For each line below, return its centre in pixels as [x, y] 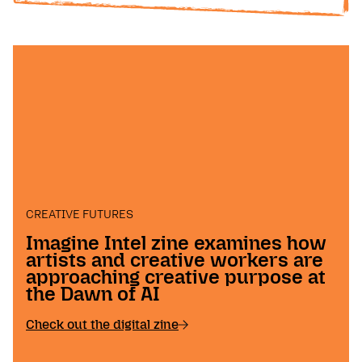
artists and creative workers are [175, 260]
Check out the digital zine [102, 325]
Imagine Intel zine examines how [176, 243]
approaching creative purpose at [176, 277]
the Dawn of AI [93, 294]
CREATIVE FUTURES [80, 215]
